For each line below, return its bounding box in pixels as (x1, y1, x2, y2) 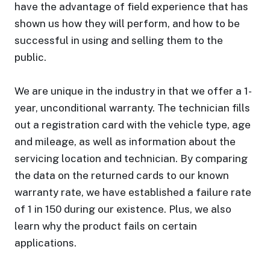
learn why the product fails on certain (14, 220, 197, 232)
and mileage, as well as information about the (14, 136, 236, 148)
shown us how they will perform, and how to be (14, 17, 240, 30)
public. (14, 51, 46, 63)
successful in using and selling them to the (14, 34, 223, 46)
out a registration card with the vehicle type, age (14, 119, 251, 131)
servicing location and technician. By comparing (14, 152, 248, 165)
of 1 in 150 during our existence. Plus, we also (14, 203, 231, 215)
